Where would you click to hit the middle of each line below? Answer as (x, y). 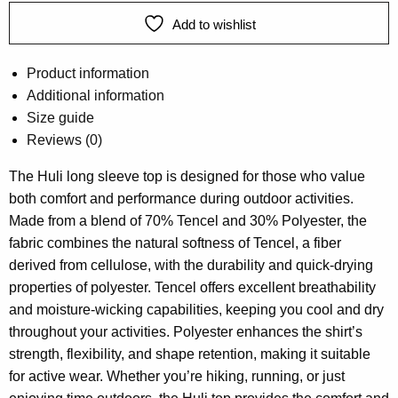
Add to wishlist (214, 24)
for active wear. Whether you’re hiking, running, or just (177, 376)
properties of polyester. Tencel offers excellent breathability (192, 287)
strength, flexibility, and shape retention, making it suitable (190, 354)
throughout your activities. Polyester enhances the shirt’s (186, 331)
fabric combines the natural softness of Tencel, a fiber (175, 243)
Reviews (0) (64, 139)
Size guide (60, 117)
